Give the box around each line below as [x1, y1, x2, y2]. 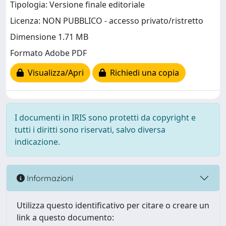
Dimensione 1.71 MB [10, 31, 88, 43]
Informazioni [25, 173, 73, 183]
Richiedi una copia [106, 67, 179, 79]
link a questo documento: [17, 212, 114, 223]
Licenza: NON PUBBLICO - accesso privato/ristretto [10, 15, 203, 27]
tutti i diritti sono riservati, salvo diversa [15, 124, 165, 135]
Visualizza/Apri [24, 67, 84, 79]
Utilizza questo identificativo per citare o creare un [17, 200, 209, 211]
